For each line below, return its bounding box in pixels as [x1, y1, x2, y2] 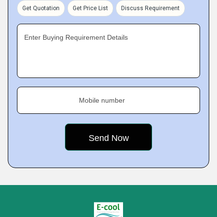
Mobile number [79, 96, 125, 104]
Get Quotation [22, 5, 60, 12]
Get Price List [73, 5, 108, 12]
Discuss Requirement [121, 5, 180, 12]
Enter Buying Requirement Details [24, 33, 128, 41]
